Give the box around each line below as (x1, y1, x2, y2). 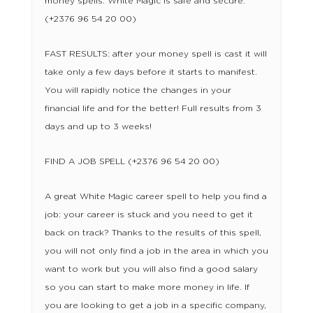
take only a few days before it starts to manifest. (44, 68, 257, 77)
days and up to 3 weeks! (44, 122, 152, 131)
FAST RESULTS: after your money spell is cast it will (44, 50, 267, 59)
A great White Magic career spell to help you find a (44, 192, 267, 201)
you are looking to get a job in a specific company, (44, 301, 266, 310)
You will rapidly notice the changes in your (44, 86, 231, 95)
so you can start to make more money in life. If (44, 283, 249, 292)
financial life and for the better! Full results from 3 (44, 104, 261, 113)
